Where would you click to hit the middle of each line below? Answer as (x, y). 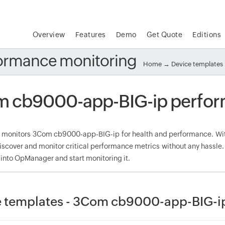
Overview (49, 35)
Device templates (197, 64)
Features (90, 35)
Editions (207, 35)
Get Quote (164, 35)
